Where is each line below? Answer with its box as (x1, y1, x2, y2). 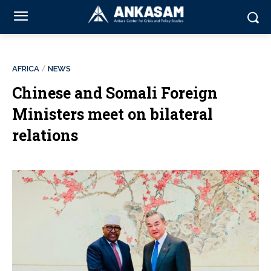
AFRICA (12, 64, 39, 73)
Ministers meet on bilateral (12, 104, 213, 124)
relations (12, 125, 78, 145)
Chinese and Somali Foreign (12, 83, 218, 103)
